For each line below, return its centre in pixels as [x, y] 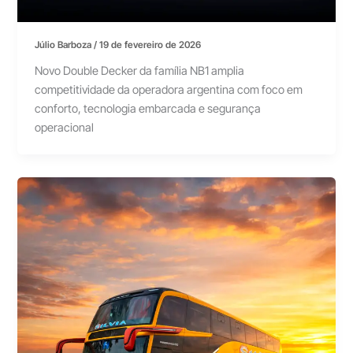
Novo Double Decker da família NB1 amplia [140, 71]
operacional [65, 128]
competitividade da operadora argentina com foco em [169, 90]
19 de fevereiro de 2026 [150, 45]
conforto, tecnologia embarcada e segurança [148, 109]
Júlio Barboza [65, 45]
